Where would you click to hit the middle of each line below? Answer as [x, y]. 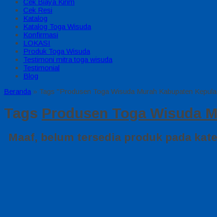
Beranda [17, 91]
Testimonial [41, 68]
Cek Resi [38, 10]
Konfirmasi [41, 35]
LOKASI [37, 43]
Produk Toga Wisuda [57, 51]
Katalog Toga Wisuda [57, 26]
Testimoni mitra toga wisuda [68, 59]
